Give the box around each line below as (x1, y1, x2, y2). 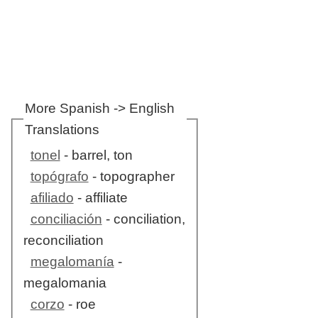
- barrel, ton (60, 148, 133, 163)
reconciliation (23, 233, 104, 248)
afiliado (30, 190, 74, 206)
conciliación (30, 212, 102, 227)
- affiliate (73, 190, 128, 206)
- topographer (88, 169, 175, 185)
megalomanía (30, 254, 114, 270)
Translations (24, 121, 99, 137)
